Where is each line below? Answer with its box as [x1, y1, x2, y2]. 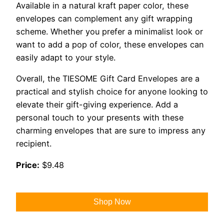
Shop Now [93, 197, 131, 206]
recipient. [16, 138, 51, 149]
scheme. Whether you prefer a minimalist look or [16, 26, 203, 37]
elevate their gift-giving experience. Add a [16, 99, 178, 110]
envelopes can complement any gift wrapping [16, 13, 192, 24]
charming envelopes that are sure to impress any [16, 125, 205, 136]
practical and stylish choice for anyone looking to [16, 86, 208, 97]
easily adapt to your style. [16, 52, 115, 63]
